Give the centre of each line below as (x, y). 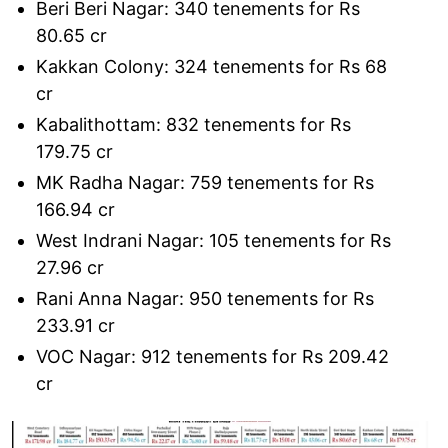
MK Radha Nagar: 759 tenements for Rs (205, 182)
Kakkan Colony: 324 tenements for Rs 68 (211, 66)
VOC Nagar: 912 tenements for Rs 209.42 (212, 356)
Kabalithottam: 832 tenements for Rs (193, 124)
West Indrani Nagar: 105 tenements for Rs (213, 240)
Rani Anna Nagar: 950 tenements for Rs (205, 298)
